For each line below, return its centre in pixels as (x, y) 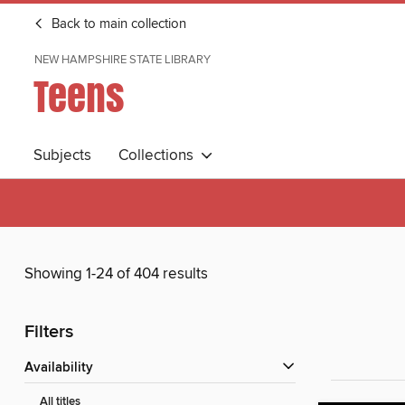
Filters (49, 333)
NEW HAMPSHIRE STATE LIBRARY (122, 60)
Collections (160, 155)
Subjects (62, 155)
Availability (63, 368)
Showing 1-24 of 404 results (116, 274)
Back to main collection (117, 24)
